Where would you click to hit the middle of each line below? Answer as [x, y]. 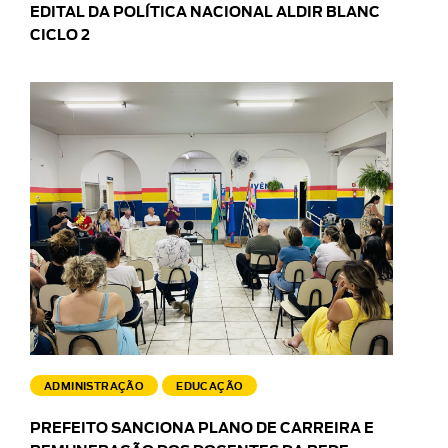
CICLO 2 [60, 36]
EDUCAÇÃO [210, 387]
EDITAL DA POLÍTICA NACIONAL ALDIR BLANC [205, 13]
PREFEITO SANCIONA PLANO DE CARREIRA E [202, 429]
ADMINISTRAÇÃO [94, 387]
